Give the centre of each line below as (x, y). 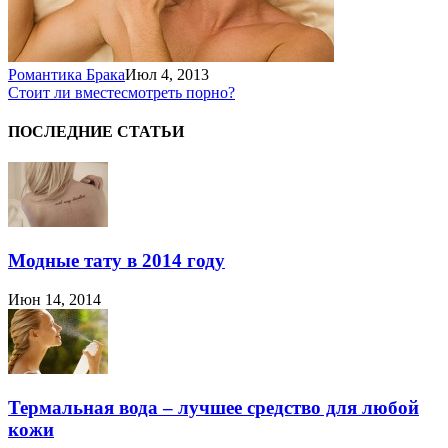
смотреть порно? (178, 92)
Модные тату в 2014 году (116, 261)
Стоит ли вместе (64, 92)
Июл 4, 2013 (167, 74)
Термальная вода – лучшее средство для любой (213, 407)
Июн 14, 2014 (54, 299)
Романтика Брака (66, 74)
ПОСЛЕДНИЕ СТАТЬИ (96, 132)
